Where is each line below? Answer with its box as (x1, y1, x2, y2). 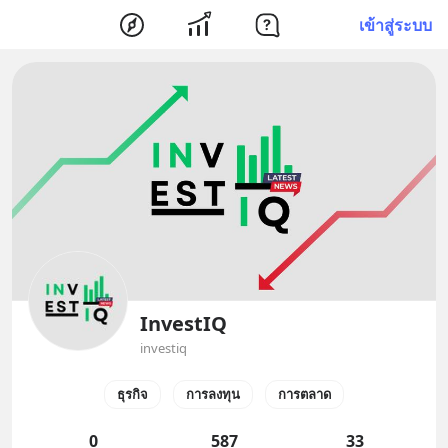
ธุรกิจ (117, 384, 148, 403)
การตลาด (278, 384, 331, 403)
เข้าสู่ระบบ (359, 13, 432, 36)
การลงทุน (186, 384, 240, 403)
